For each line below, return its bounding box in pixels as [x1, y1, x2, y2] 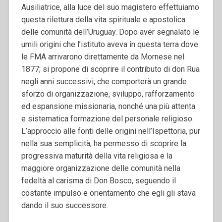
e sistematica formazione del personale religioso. [21, 113, 194, 123]
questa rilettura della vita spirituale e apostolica [21, 14, 185, 24]
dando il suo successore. [21, 200, 108, 210]
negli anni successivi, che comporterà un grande [21, 76, 187, 86]
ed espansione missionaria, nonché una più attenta [21, 101, 195, 111]
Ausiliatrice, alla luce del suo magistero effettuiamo [21, 2, 199, 12]
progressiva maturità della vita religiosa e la [21, 151, 172, 161]
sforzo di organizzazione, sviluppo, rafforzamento [21, 89, 195, 99]
